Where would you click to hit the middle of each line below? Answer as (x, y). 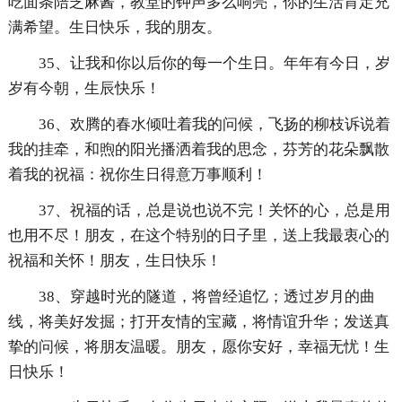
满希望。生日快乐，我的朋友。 (114, 28)
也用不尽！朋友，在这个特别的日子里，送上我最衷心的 (198, 236)
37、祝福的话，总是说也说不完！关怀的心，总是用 (214, 211)
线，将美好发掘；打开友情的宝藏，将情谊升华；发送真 (198, 322)
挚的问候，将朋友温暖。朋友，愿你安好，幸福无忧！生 (198, 347)
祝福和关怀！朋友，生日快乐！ (114, 261)
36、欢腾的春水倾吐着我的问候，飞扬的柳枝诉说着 (214, 125)
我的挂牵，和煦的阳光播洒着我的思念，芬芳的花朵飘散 (198, 150)
